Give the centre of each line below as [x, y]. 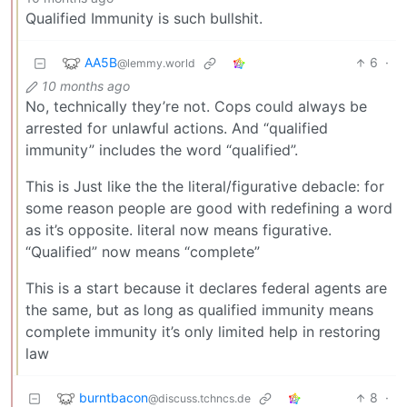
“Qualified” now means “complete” [143, 252]
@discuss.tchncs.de [199, 398]
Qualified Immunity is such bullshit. [144, 19]
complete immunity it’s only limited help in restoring [203, 332]
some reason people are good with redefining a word [209, 208]
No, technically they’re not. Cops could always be [196, 107]
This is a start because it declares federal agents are [206, 288]
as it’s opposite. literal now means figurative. [179, 230]
